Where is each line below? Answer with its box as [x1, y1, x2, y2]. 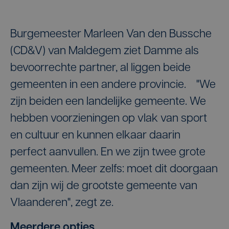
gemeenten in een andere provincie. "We [10, 79, 216, 91]
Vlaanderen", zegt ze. [10, 197, 113, 209]
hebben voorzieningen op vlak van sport [10, 112, 207, 125]
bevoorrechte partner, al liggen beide [10, 62, 191, 74]
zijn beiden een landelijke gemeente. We [10, 96, 206, 108]
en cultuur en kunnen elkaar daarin [10, 129, 180, 142]
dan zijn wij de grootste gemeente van [10, 180, 197, 192]
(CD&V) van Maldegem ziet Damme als [10, 45, 199, 57]
